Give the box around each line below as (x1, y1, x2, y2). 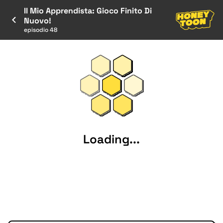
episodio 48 (24, 26, 57, 34)
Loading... (83, 131, 140, 147)
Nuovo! (24, 15, 51, 26)
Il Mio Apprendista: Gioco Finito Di (24, 5, 152, 16)
